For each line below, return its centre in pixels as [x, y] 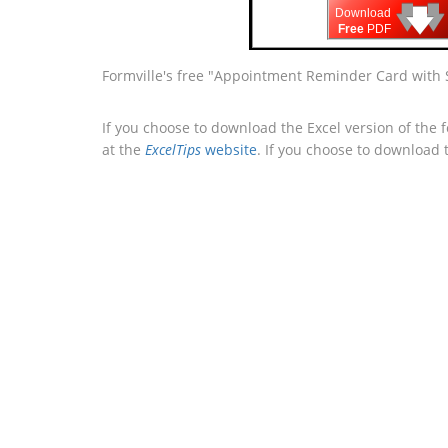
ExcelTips [173, 149]
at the [123, 149]
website [229, 149]
